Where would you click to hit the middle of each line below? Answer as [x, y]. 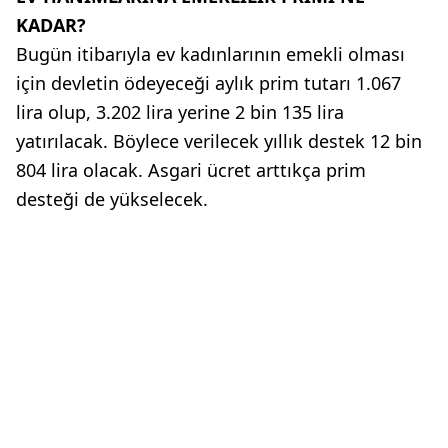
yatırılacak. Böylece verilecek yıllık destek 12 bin [219, 141]
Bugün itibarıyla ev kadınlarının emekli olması [210, 54]
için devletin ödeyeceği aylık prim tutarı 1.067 [208, 83]
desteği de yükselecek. [112, 199]
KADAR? [51, 25]
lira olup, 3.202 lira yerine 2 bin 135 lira [180, 112]
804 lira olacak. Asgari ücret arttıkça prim [191, 170]
